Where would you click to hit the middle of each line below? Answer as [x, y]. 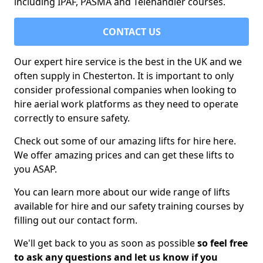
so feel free [222, 243]
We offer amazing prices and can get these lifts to [124, 155]
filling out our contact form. [76, 220]
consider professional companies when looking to [125, 90]
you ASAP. [36, 169]
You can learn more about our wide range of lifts [122, 192]
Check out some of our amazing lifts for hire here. [125, 141]
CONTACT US [131, 32]
